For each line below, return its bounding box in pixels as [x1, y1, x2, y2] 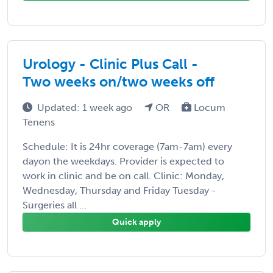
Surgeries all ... [23, 199, 87, 211]
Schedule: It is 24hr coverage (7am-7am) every [23, 140, 232, 152]
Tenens [23, 116, 55, 128]
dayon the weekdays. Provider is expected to [23, 155, 224, 167]
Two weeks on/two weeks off [23, 73, 214, 90]
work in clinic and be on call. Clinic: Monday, [23, 169, 224, 182]
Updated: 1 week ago [37, 101, 135, 113]
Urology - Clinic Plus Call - [23, 55, 198, 73]
